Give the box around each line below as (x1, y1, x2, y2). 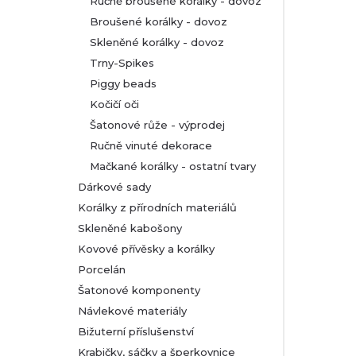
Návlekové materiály (78, 304, 187, 317)
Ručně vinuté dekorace (90, 139, 212, 152)
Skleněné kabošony (78, 222, 182, 234)
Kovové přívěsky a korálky (78, 242, 215, 255)
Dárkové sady (78, 180, 151, 193)
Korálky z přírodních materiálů (78, 201, 237, 214)
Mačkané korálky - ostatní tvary (90, 160, 256, 172)
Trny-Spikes (90, 56, 154, 69)
